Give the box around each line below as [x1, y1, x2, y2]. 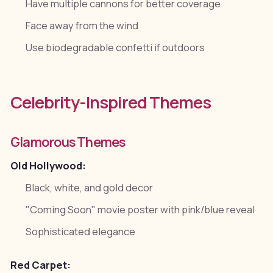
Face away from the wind [26, 18, 139, 32]
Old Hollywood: [10, 158, 86, 172]
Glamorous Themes [10, 132, 126, 151]
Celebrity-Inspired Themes [10, 90, 211, 113]
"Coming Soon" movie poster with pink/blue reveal [26, 203, 255, 216]
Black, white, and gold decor [26, 180, 154, 194]
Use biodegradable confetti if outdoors [26, 40, 205, 54]
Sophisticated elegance [26, 225, 136, 239]
